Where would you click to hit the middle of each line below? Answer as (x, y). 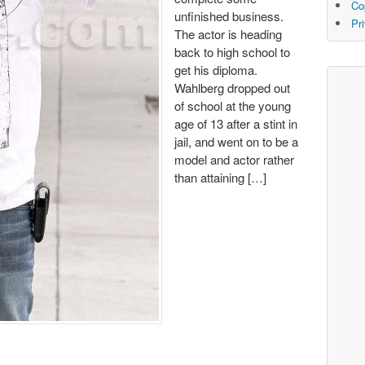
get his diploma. (219, 70)
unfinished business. (229, 16)
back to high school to (232, 52)
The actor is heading (228, 34)
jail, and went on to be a (236, 142)
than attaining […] (220, 178)
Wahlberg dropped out (232, 88)
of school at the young (233, 106)
